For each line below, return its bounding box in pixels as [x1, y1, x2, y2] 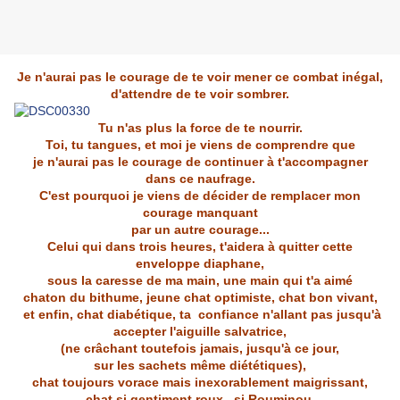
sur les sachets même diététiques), [94, 358, 306, 373]
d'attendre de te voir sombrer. [111, 87, 289, 102]
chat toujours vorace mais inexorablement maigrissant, [32, 375, 368, 390]
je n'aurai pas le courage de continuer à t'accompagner [32, 154, 368, 170]
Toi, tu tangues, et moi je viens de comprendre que [45, 137, 355, 153]
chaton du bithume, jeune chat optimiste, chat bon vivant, [22, 290, 378, 305]
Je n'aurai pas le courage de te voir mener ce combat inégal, [17, 70, 383, 85]
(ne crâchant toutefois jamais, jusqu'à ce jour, [61, 341, 339, 356]
